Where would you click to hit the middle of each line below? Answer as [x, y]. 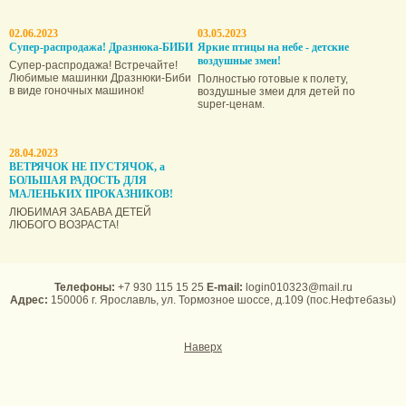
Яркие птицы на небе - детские [273, 47]
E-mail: [224, 287]
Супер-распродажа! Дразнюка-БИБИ [101, 47]
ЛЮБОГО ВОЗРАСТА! [64, 224]
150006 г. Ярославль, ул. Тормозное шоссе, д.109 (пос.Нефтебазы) [222, 300]
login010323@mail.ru [299, 287]
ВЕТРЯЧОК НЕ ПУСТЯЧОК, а [87, 166]
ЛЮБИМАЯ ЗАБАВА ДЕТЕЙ [80, 212]
